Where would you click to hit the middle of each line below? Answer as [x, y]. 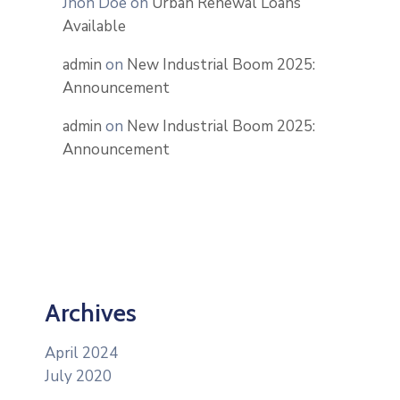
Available [94, 26]
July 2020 [78, 376]
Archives [91, 312]
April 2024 [81, 353]
